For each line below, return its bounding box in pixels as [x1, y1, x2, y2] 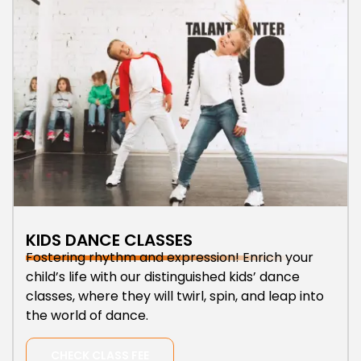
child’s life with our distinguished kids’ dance [26, 268, 300, 287]
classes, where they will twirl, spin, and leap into [26, 287, 324, 306]
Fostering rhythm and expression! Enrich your [26, 248, 313, 268]
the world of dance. [26, 306, 148, 326]
